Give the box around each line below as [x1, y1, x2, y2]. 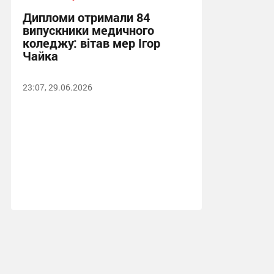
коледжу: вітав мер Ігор [22, 35, 160, 51]
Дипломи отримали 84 [22, 9, 150, 25]
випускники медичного [22, 22, 154, 38]
